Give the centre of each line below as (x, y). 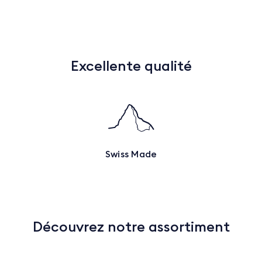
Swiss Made (131, 154)
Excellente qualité (131, 65)
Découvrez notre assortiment (131, 226)
